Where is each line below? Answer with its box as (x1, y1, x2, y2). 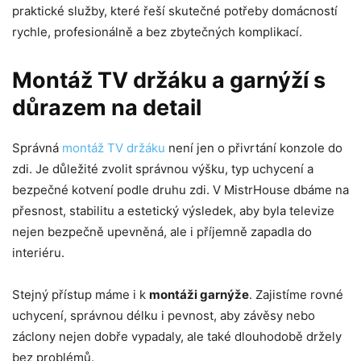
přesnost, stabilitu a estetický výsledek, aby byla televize (12, 202, 334, 218)
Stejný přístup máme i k (12, 286, 149, 302)
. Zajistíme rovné (249, 286, 343, 302)
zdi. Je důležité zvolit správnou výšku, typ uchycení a (12, 160, 313, 176)
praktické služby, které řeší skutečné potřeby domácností (12, 2, 338, 19)
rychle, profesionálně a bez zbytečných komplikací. (12, 23, 302, 39)
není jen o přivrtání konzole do (165, 139, 342, 156)
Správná (12, 139, 62, 156)
